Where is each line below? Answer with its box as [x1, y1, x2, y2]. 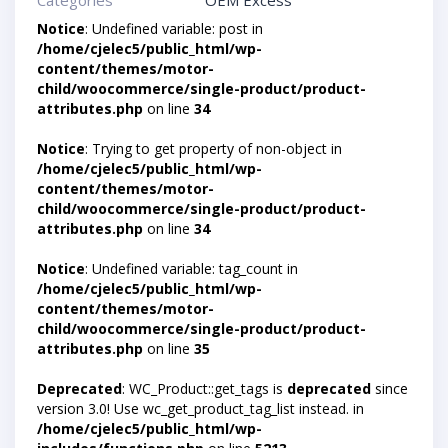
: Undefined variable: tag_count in [85, 259, 298, 278]
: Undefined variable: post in [85, 19, 263, 38]
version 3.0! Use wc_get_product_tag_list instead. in [37, 399, 364, 418]
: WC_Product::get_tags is [122, 379, 287, 398]
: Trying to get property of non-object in [85, 139, 342, 158]
